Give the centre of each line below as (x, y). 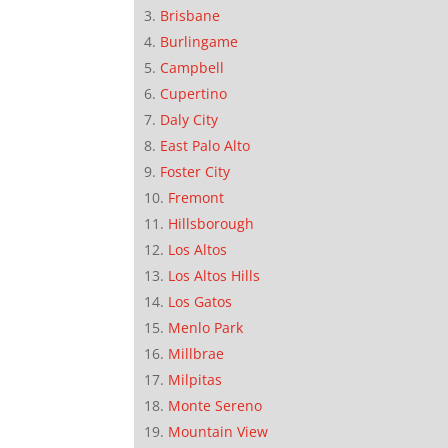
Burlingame (199, 41)
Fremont (196, 197)
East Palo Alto (205, 145)
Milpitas (195, 379)
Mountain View (218, 431)
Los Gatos (200, 301)
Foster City (195, 171)
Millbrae (196, 353)
